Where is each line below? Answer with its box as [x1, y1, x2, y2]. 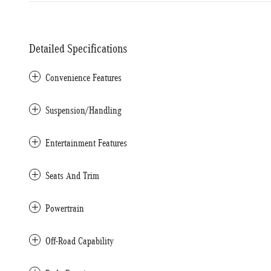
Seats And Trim [45, 170, 99, 181]
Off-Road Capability [45, 235, 114, 247]
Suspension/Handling [45, 105, 122, 116]
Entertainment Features [45, 137, 127, 149]
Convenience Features [45, 72, 122, 83]
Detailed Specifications [29, 42, 127, 55]
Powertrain [45, 203, 84, 214]
